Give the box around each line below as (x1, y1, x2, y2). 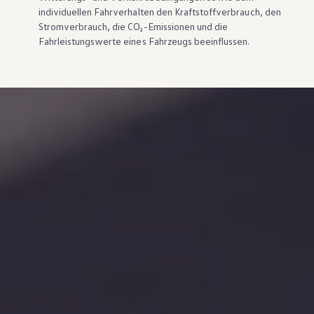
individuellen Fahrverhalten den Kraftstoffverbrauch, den (38, 5, 281, 18)
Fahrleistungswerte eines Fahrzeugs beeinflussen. (38, 34, 250, 47)
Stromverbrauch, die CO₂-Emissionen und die (38, 20, 228, 32)
